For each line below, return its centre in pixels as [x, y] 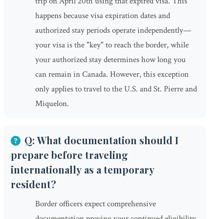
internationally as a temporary [83, 169]
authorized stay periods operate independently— [113, 30]
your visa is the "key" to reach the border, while [112, 45]
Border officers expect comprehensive [96, 204]
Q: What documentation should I [101, 140]
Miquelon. [52, 104]
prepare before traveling [69, 155]
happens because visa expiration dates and [103, 16]
